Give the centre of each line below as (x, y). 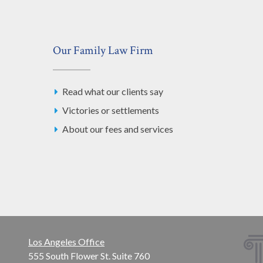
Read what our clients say (113, 92)
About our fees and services (118, 129)
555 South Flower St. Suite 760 (89, 256)
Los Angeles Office (67, 242)
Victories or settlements (111, 110)
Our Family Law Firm (103, 51)
